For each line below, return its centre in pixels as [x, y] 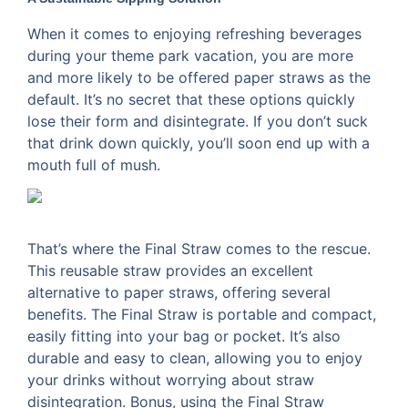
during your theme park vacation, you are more [190, 55]
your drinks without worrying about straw [171, 380]
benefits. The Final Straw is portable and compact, [202, 315]
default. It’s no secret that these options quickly [191, 99]
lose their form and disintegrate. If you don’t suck [198, 121]
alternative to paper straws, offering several [179, 293]
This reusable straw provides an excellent [170, 271]
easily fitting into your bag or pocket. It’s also [184, 337]
